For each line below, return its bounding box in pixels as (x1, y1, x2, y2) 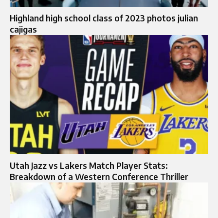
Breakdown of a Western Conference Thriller (10, 171, 188, 182)
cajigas (10, 24, 37, 35)
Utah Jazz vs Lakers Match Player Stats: (10, 160, 168, 171)
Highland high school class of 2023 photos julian (10, 13, 198, 24)
